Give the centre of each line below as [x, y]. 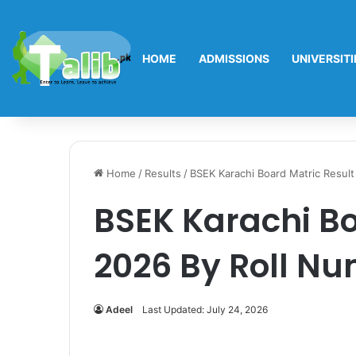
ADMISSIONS [234, 58]
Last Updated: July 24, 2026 [205, 310]
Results [163, 173]
